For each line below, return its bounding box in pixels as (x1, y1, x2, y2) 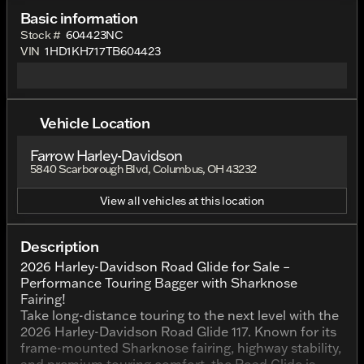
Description (20, 236, 99, 256)
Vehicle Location (40, 112, 150, 132)
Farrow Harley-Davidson (30, 146, 183, 165)
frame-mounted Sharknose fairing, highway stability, (20, 340, 341, 356)
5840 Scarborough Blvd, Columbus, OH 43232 (30, 162, 257, 176)
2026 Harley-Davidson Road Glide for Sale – (20, 258, 290, 275)
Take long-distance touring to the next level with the (20, 307, 339, 323)
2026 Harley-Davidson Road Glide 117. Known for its (20, 323, 336, 340)
